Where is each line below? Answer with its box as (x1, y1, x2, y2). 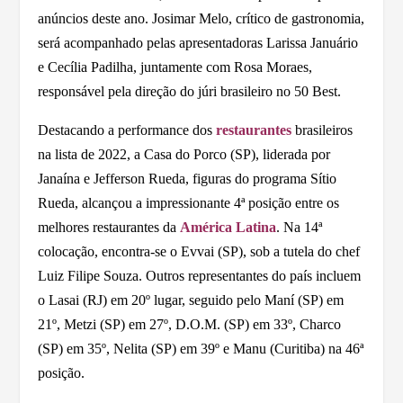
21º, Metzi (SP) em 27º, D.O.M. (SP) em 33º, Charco (38, 316, 342, 332)
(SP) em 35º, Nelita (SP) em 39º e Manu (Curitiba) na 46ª (38, 340, 364, 356)
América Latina (180, 219, 277, 235)
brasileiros (291, 121, 354, 138)
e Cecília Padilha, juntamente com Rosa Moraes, (38, 58, 313, 75)
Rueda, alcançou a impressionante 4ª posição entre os (38, 194, 340, 210)
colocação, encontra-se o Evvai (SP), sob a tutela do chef (38, 243, 361, 259)
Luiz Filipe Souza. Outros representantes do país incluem (38, 267, 362, 283)
